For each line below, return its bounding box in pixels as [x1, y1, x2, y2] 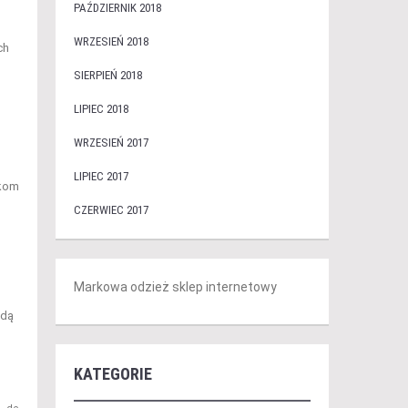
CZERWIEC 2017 [73, 203, 148, 217]
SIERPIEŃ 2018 [73, 68, 142, 82]
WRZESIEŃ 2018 [73, 35, 148, 48]
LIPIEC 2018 [73, 102, 128, 116]
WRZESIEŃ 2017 [73, 136, 148, 149]
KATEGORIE [73, 364, 152, 383]
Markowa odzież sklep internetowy [73, 280, 277, 294]
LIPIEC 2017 [73, 169, 128, 183]
